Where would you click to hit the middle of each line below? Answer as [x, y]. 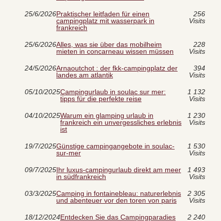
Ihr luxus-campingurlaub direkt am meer [119, 170]
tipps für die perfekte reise [101, 99]
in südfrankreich [81, 177]
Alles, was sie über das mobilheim [109, 45]
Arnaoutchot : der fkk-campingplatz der [117, 68]
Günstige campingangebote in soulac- [115, 146]
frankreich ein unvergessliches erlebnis [121, 123]
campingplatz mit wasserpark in [105, 21]
